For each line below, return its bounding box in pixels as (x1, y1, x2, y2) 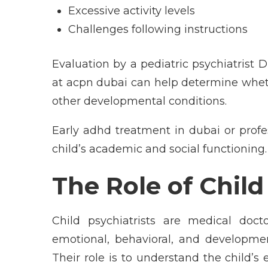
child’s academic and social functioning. (52, 142, 267, 156)
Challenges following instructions (68, 22, 248, 36)
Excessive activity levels (68, 4, 195, 17)
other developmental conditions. (52, 94, 227, 108)
